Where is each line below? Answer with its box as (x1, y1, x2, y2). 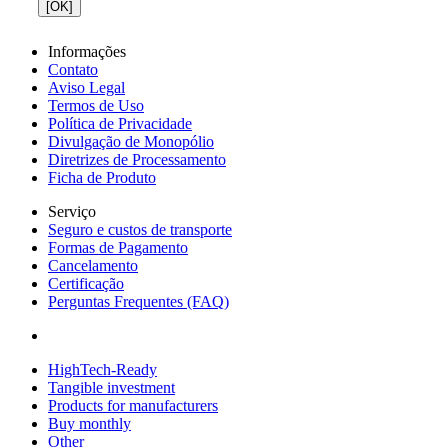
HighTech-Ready (48, 360, 157, 378)
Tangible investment (48, 378, 175, 396)
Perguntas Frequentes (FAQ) (48, 292, 229, 310)
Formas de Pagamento (48, 238, 188, 256)
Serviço (48, 202, 96, 220)
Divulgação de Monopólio (48, 132, 214, 150)
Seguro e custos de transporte (48, 220, 232, 238)
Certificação (48, 274, 124, 292)
